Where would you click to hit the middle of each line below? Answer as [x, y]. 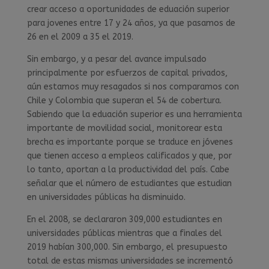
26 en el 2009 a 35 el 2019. [80, 37]
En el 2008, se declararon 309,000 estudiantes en [124, 220]
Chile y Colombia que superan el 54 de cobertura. [124, 101]
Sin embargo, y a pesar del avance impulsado [116, 59]
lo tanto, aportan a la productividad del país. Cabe [128, 170]
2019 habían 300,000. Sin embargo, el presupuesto [127, 247]
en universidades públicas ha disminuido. [106, 198]
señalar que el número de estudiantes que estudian [129, 184]
